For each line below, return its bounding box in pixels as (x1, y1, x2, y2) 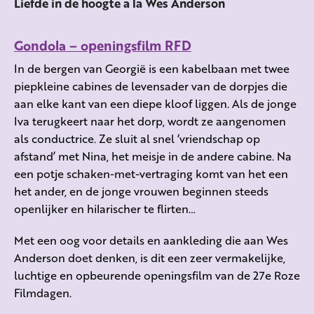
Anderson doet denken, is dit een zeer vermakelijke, (14, 249, 285, 266)
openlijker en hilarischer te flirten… (14, 200, 196, 217)
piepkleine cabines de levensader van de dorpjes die (14, 77, 287, 94)
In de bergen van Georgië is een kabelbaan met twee (14, 60, 289, 76)
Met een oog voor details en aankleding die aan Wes (14, 231, 288, 248)
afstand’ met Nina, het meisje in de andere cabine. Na (14, 147, 292, 164)
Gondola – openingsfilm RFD (14, 35, 191, 55)
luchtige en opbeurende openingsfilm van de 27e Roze (14, 266, 300, 283)
